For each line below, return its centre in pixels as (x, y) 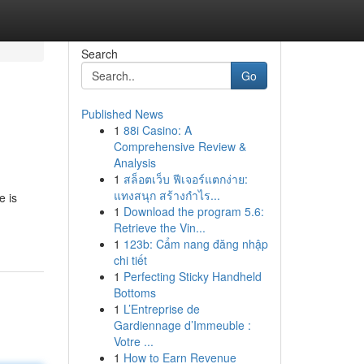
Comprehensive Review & (180, 146)
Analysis (134, 162)
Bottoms (134, 292)
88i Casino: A (157, 130)
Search (99, 54)
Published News (122, 114)
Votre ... (133, 341)
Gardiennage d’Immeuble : (182, 325)
